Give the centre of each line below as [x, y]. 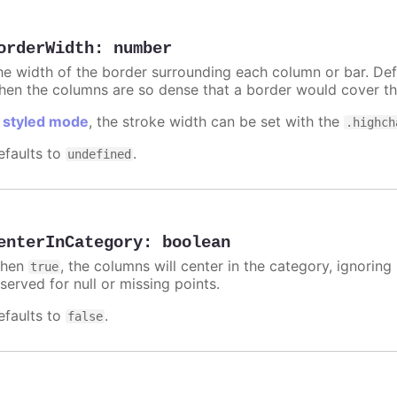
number [143, 49]
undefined [100, 155]
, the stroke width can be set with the [217, 122]
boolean [197, 242]
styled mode [46, 122]
